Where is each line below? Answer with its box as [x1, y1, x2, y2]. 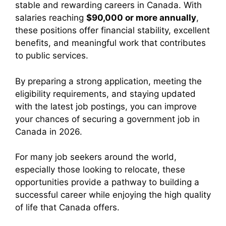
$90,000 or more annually [86, 13, 196, 23]
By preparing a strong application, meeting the [15, 76, 202, 86]
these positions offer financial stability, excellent [15, 25, 210, 35]
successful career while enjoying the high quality [15, 190, 211, 200]
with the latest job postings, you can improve [15, 101, 197, 111]
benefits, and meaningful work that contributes [15, 38, 206, 48]
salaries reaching [15, 13, 86, 23]
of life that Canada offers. [15, 202, 120, 212]
